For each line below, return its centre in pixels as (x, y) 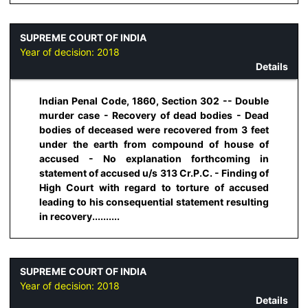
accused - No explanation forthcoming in (154, 158)
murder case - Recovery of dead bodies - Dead (154, 115)
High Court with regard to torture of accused (154, 187)
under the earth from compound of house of (154, 144)
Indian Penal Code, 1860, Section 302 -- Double (154, 100)
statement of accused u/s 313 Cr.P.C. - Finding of (154, 173)
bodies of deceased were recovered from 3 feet (154, 129)
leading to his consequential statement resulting (154, 201)
